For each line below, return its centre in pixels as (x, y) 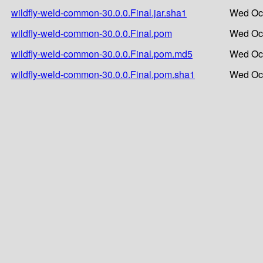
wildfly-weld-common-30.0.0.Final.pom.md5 (102, 53)
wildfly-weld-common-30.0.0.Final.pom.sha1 (103, 74)
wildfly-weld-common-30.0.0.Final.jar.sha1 (99, 12)
